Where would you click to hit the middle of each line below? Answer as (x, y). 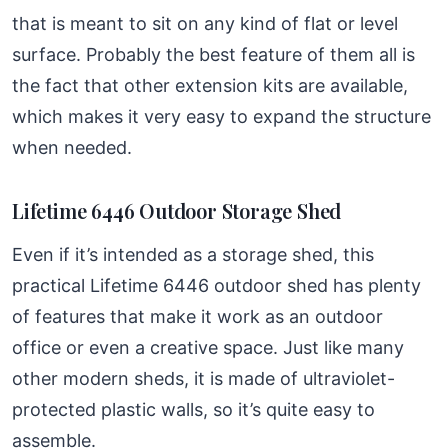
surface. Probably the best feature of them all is (213, 54)
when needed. (72, 147)
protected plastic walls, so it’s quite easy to (193, 409)
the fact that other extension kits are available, (210, 85)
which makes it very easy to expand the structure (221, 116)
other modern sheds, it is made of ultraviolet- (203, 378)
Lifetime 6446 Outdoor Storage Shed (177, 210)
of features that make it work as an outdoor (197, 316)
